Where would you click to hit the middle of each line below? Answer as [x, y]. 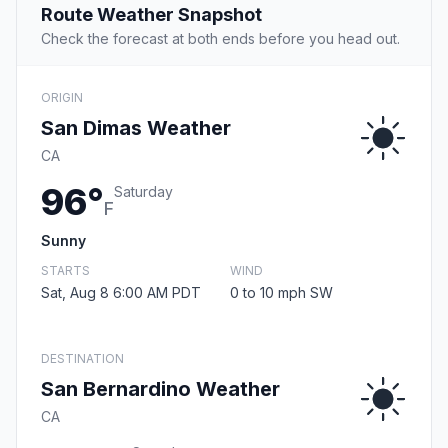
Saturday [143, 192]
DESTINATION [82, 359]
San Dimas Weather [136, 128]
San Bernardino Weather [160, 389]
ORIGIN [62, 98]
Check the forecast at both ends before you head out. [220, 39]
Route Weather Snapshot [151, 15]
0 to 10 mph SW [281, 293]
